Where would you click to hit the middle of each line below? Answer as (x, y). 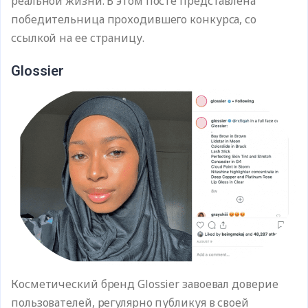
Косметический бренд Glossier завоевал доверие (145, 284)
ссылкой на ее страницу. (78, 37)
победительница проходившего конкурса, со (134, 19)
